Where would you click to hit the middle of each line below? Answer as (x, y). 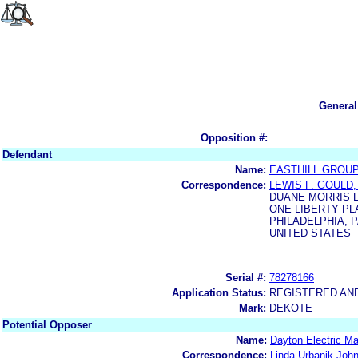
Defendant (27, 154)
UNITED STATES (310, 233)
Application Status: (219, 292)
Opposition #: (234, 137)
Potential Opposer (47, 324)
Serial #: (246, 277)
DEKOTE (291, 308)
